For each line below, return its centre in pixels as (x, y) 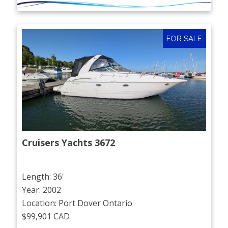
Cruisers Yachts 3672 (69, 143)
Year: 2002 (42, 190)
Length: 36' (43, 176)
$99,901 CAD (46, 216)
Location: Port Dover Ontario (77, 203)
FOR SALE (184, 38)
